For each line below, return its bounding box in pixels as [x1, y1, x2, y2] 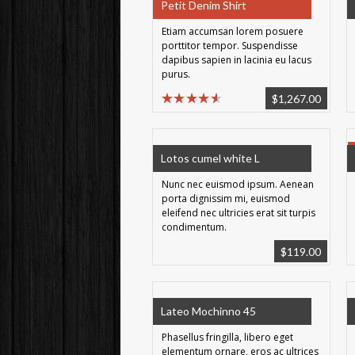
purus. [162, 67, 190, 81]
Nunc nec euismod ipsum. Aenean [162, 177, 314, 191]
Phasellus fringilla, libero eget [162, 330, 293, 344]
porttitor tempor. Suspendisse [162, 39, 298, 52]
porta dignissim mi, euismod [162, 192, 290, 205]
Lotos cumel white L [161, 151, 260, 165]
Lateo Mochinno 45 [161, 304, 256, 318]
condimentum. [162, 220, 227, 234]
